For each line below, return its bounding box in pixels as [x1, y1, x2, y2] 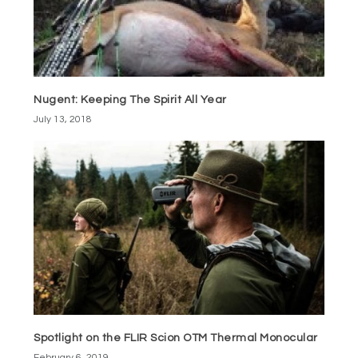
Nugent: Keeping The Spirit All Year [34, 94, 227, 106]
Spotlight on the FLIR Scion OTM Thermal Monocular [34, 332, 318, 344]
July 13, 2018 [34, 114, 93, 125]
